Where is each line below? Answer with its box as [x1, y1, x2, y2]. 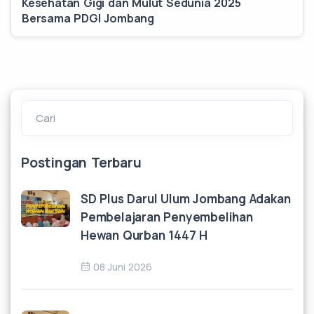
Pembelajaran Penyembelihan [81, 209, 253, 225]
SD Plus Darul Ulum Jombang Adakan [81, 191, 291, 207]
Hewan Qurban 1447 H [81, 227, 208, 243]
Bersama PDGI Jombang [22, 11, 155, 26]
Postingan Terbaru [21, 153, 142, 172]
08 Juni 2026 [93, 260, 152, 273]
